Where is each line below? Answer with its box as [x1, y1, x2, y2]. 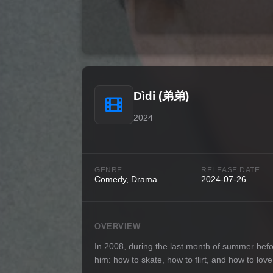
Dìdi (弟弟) [133, 89, 190, 102]
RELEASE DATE [201, 165, 260, 174]
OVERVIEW [94, 221, 141, 231]
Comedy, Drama [94, 174, 158, 184]
